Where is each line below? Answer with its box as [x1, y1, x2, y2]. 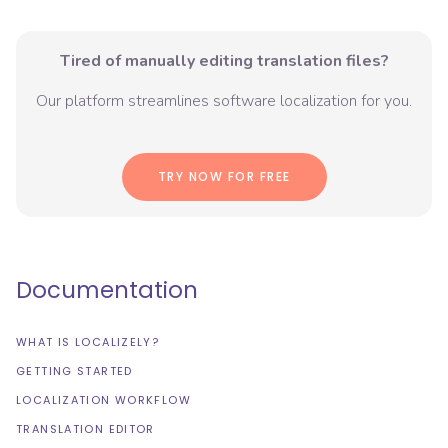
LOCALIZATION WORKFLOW [16, 392, 191, 409]
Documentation [16, 274, 198, 307]
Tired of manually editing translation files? [59, 50, 389, 73]
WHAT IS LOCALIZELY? [16, 334, 160, 351]
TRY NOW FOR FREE [157, 168, 291, 186]
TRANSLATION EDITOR [16, 421, 155, 438]
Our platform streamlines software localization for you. [36, 90, 412, 113]
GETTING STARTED [16, 363, 133, 380]
